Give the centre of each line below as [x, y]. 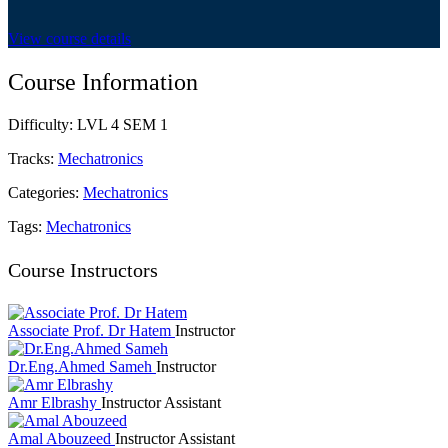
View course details [69, 39]
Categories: [45, 193]
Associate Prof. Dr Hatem [89, 331]
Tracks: [33, 159]
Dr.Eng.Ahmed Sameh [80, 367]
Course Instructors [83, 270]
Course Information [103, 82]
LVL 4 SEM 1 [122, 125]
